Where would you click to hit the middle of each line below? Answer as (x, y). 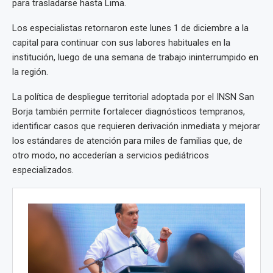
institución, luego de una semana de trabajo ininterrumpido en (135, 57)
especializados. (43, 170)
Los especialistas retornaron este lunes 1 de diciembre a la (130, 28)
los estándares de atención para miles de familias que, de (127, 141)
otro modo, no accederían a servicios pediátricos (111, 155)
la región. (30, 72)
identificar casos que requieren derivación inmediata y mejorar (136, 126)
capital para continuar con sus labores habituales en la (121, 43)
